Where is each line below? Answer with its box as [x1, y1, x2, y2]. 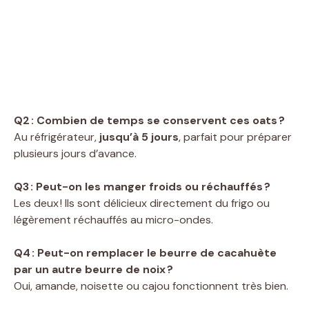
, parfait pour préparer [179, 129, 292, 144]
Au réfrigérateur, [14, 129, 99, 144]
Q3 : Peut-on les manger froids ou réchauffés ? [14, 179, 270, 194]
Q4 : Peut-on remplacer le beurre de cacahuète [14, 245, 277, 260]
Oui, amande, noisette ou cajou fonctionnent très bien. [14, 278, 288, 293]
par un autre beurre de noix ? [14, 261, 173, 277]
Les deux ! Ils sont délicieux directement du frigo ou [14, 195, 270, 210]
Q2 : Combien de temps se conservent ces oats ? [14, 112, 285, 128]
